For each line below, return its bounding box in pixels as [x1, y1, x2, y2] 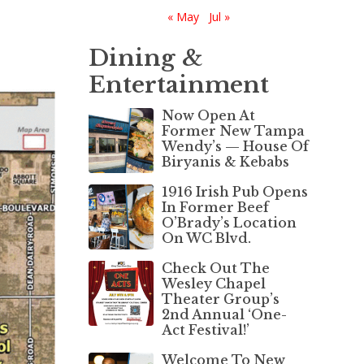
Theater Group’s [161, 290, 279, 307]
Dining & [88, 43, 203, 72]
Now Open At [161, 106, 255, 123]
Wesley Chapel [161, 275, 266, 292]
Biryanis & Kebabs [161, 153, 289, 170]
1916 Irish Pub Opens [161, 183, 308, 200]
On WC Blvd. [161, 229, 251, 246]
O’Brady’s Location [161, 214, 297, 231]
